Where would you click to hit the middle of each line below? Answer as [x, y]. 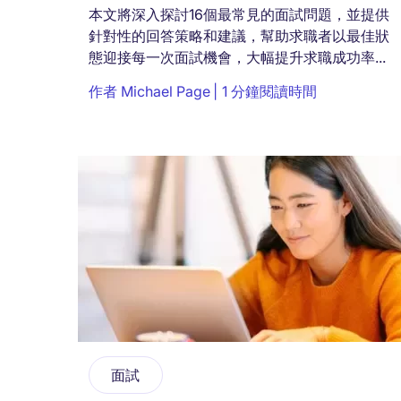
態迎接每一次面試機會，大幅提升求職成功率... [237, 58]
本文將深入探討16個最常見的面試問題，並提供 [239, 15]
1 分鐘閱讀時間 [269, 92]
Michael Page [166, 92]
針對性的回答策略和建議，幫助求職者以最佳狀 [239, 36]
